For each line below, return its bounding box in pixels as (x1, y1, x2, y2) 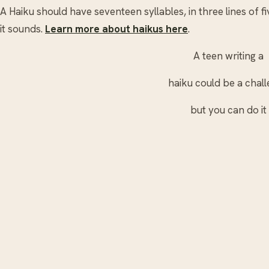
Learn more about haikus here (45, 22, 188, 36)
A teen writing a (193, 49, 264, 63)
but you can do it (190, 103, 267, 117)
